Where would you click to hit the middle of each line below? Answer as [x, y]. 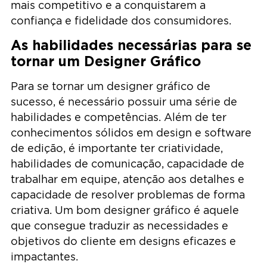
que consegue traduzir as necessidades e [119, 226]
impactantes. [44, 257]
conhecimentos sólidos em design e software [131, 133]
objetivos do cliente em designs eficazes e [123, 241]
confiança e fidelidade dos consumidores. [121, 20]
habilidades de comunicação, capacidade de [128, 164]
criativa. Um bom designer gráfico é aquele [125, 210]
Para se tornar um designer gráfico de [111, 86]
